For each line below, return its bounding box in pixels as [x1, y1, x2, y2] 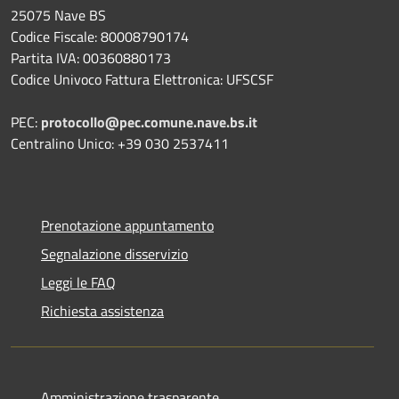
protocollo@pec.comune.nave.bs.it [41, 111, 257, 134]
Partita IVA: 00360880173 [11, 47, 171, 69]
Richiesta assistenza [41, 300, 164, 322]
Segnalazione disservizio [41, 243, 188, 265]
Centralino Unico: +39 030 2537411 [11, 133, 229, 155]
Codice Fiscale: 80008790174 [11, 26, 189, 48]
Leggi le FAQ [41, 272, 116, 294]
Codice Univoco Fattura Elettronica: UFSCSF [11, 69, 273, 91]
